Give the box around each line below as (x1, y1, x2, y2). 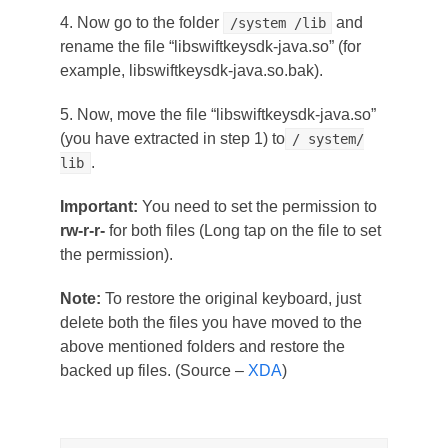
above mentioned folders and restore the (59, 337, 345, 355)
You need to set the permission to (137, 197, 377, 215)
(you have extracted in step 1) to (59, 129, 285, 147)
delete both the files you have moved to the (59, 313, 362, 331)
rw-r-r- (59, 221, 105, 239)
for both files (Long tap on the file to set (104, 221, 381, 239)
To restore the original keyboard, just (100, 289, 361, 307)
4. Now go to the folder (59, 13, 223, 31)
